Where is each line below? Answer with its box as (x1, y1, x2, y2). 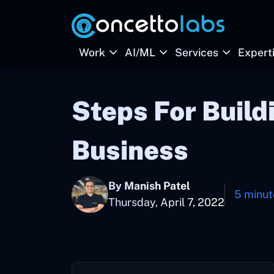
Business (72, 135, 188, 166)
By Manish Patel (108, 179, 190, 192)
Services (175, 46, 218, 59)
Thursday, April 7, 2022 (108, 196, 224, 209)
